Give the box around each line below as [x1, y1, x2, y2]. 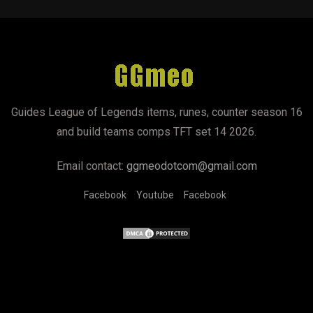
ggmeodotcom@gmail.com [126, 159, 257, 173]
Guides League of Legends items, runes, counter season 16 [10, 105, 303, 119]
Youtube [136, 189, 174, 201]
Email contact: [56, 159, 126, 173]
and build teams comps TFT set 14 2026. [57, 125, 256, 138]
